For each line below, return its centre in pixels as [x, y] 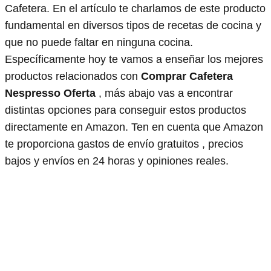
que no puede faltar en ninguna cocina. [99, 42]
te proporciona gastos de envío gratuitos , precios [124, 144]
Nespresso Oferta [50, 93]
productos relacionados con [73, 76]
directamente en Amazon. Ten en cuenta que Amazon [134, 127]
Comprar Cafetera [187, 76]
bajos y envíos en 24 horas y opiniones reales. [117, 161]
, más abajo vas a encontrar [164, 93]
